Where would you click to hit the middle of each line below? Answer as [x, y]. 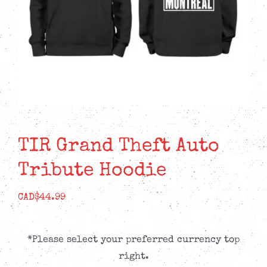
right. [133, 257]
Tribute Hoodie [92, 172]
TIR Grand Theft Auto [119, 147]
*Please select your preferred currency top [133, 240]
